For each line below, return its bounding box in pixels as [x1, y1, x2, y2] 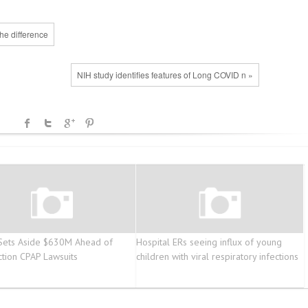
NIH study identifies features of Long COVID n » [76, 69, 253, 80]
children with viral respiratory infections [135, 250, 298, 263]
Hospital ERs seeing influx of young [135, 236, 282, 249]
